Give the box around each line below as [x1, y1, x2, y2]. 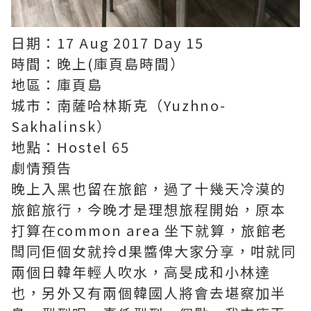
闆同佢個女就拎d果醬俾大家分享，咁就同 [11, 241, 296, 261]
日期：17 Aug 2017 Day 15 [11, 33, 204, 53]
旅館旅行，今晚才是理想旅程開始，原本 [11, 199, 286, 219]
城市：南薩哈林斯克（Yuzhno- [11, 95, 226, 115]
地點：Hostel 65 [11, 137, 130, 157]
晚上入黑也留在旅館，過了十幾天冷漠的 [11, 178, 286, 199]
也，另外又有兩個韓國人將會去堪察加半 [11, 283, 286, 303]
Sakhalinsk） [11, 116, 112, 136]
